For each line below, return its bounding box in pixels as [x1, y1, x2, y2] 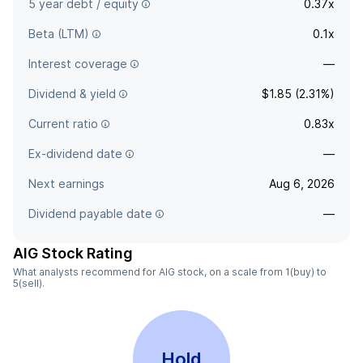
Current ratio [28, 117, 98, 130]
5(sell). [13, 277, 45, 289]
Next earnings [28, 177, 105, 190]
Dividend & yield [28, 87, 116, 100]
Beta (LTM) [28, 27, 89, 41]
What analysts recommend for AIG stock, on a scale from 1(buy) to [13, 266, 327, 278]
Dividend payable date [28, 207, 152, 220]
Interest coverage [28, 57, 127, 70]
